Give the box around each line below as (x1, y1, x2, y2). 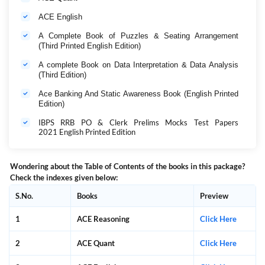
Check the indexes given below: (10, 173, 118, 182)
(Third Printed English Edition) (38, 41, 141, 50)
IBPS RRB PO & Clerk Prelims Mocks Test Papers (38, 118, 238, 127)
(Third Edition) (38, 70, 86, 79)
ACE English (38, 12, 82, 21)
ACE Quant (77, 238, 115, 248)
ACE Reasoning (77, 214, 130, 224)
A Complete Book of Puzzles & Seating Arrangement (38, 31, 238, 40)
